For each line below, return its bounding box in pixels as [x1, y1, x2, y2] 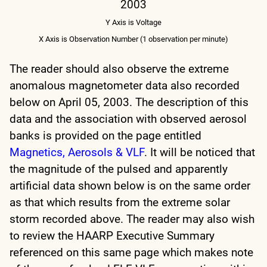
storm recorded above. [10, 212, 123, 226]
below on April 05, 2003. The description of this [10, 95, 249, 109]
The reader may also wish [126, 212, 254, 226]
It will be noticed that [150, 145, 255, 159]
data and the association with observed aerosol [10, 111, 247, 126]
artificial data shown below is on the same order [10, 178, 250, 193]
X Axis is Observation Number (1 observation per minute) [39, 34, 228, 44]
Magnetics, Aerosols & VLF [10, 145, 144, 159]
